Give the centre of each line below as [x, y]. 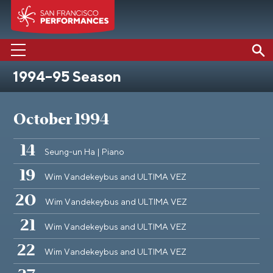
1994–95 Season [67, 77]
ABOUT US [45, 112]
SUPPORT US [51, 137]
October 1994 [61, 120]
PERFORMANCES [64, 86]
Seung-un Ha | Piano [84, 152]
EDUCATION [50, 163]
